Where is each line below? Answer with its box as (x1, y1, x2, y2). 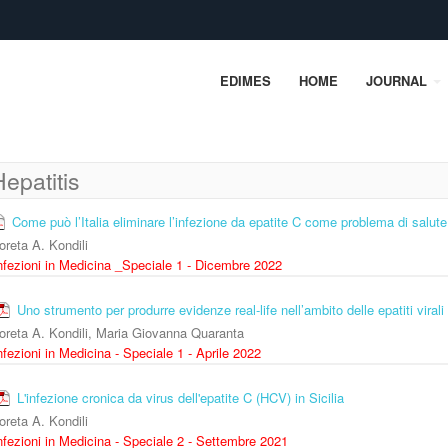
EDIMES (220, 71, 271, 90)
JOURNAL (366, 71, 431, 90)
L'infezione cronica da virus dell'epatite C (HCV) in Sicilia (17, 388, 344, 407)
